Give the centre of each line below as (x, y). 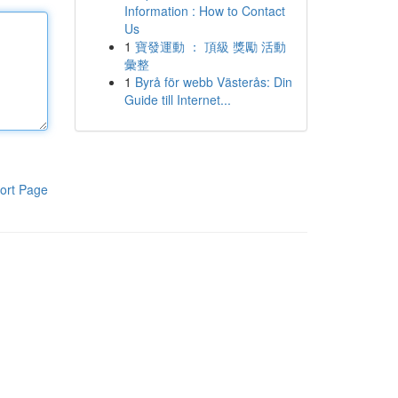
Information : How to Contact (204, 11)
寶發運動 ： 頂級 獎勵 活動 (210, 46)
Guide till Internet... (177, 99)
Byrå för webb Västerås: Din (213, 82)
